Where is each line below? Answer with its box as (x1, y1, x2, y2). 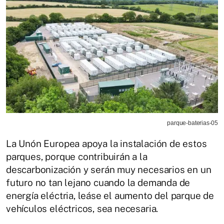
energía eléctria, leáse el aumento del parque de (6, 189, 214, 201)
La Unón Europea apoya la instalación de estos (6, 137, 207, 149)
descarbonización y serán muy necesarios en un (6, 163, 211, 175)
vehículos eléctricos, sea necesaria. (6, 202, 158, 214)
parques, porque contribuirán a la (6, 150, 147, 162)
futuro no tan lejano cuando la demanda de (6, 176, 190, 188)
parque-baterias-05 (167, 119, 218, 126)
